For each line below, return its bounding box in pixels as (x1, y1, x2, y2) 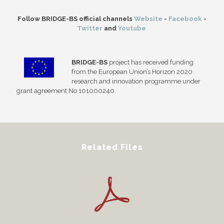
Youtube (117, 24, 146, 32)
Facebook (168, 14, 202, 22)
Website (134, 14, 162, 22)
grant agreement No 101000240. (16, 86, 116, 94)
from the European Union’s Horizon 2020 (71, 67, 192, 75)
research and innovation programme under (71, 77, 200, 85)
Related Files (81, 142, 143, 152)
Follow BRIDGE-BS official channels (17, 14, 134, 22)
